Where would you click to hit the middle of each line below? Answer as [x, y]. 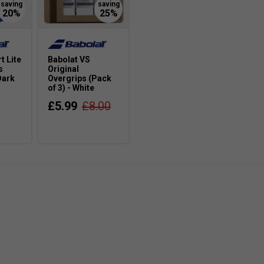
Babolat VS [69, 60]
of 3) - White [71, 88]
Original [63, 69]
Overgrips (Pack [80, 79]
